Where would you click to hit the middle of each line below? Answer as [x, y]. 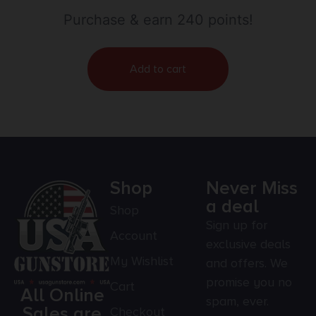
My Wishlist [142, 261]
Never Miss [252, 189]
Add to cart [158, 69]
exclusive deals [248, 244]
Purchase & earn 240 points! [158, 20]
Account [134, 236]
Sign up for [237, 225]
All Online [62, 296]
